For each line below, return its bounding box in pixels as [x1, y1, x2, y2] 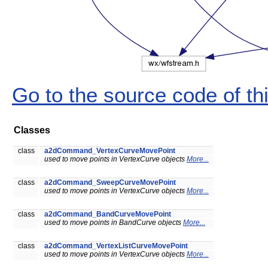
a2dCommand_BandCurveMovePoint [44, 210, 171, 218]
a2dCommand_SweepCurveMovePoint [44, 178, 176, 186]
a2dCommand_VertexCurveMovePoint [44, 147, 175, 154]
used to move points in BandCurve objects [44, 218, 183, 226]
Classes [14, 125, 50, 136]
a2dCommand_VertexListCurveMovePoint [44, 242, 188, 249]
